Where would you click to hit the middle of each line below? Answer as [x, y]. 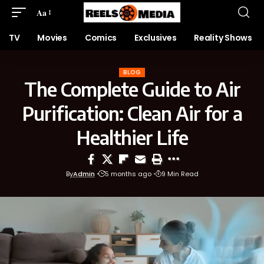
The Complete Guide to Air [132, 89]
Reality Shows [223, 38]
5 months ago [128, 174]
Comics [101, 38]
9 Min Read [180, 174]
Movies [52, 38]
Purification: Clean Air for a [132, 113]
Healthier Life [132, 137]
